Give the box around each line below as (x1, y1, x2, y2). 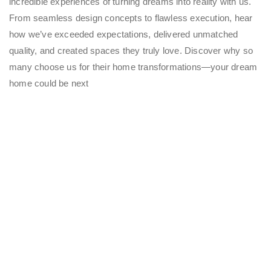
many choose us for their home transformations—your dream (9, 61, 258, 72)
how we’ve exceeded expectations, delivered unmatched (9, 28, 238, 39)
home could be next (9, 77, 89, 88)
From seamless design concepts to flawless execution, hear (9, 12, 253, 23)
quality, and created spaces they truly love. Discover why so (9, 45, 253, 56)
